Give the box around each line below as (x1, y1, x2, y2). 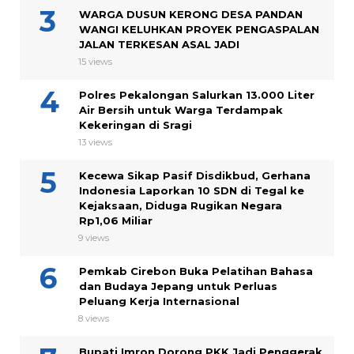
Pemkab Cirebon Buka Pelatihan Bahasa (79, 264, 313, 277)
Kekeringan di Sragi (79, 118, 192, 131)
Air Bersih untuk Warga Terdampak (79, 103, 283, 116)
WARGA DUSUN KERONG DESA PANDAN (79, 7, 303, 21)
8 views (78, 312, 109, 324)
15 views (78, 55, 112, 67)
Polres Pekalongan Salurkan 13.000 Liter (79, 88, 314, 101)
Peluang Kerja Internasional (79, 294, 239, 307)
